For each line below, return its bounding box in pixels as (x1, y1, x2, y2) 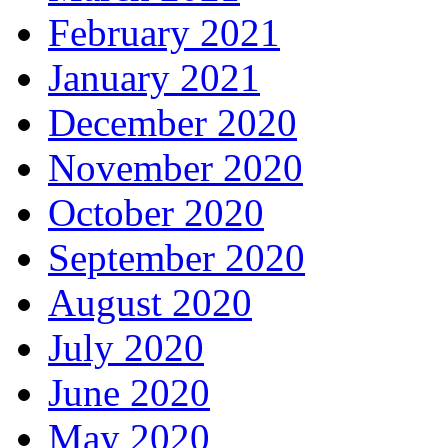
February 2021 (48, 11, 280, 55)
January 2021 (48, 56, 260, 100)
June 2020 (48, 371, 210, 415)
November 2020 (48, 146, 303, 190)
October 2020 (48, 191, 264, 235)
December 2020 (48, 101, 297, 145)
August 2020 (48, 281, 252, 325)
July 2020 (48, 326, 204, 370)
